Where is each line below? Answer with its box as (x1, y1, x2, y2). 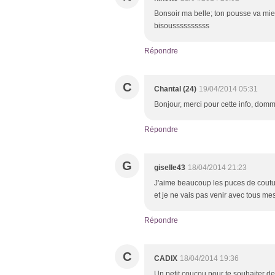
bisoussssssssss (154, 21, 209, 30)
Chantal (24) (154, 84, 196, 93)
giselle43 (154, 163, 185, 172)
